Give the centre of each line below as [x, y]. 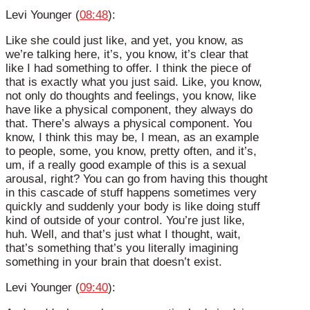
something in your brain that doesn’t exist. [114, 262]
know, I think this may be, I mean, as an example [132, 138]
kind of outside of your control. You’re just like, [125, 221]
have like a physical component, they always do [129, 110]
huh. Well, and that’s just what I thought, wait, [123, 235]
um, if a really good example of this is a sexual [126, 165]
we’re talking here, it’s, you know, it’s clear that [127, 55]
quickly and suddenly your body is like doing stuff [133, 207]
